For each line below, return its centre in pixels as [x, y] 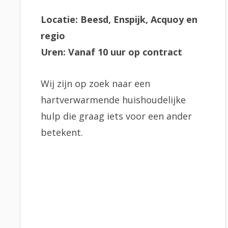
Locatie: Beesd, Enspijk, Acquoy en [119, 19]
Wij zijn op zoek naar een [95, 83]
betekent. [62, 132]
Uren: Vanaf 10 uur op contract [111, 52]
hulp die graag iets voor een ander [116, 116]
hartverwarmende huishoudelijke [113, 100]
